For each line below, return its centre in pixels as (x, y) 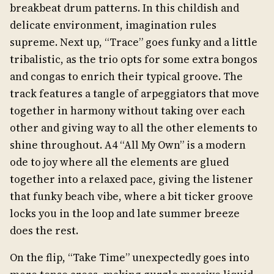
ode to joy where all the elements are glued (119, 162)
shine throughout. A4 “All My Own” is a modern (128, 145)
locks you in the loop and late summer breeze (125, 213)
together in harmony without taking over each (128, 111)
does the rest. (44, 231)
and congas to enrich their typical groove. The (126, 76)
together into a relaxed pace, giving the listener (131, 179)
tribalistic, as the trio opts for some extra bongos (134, 59)
